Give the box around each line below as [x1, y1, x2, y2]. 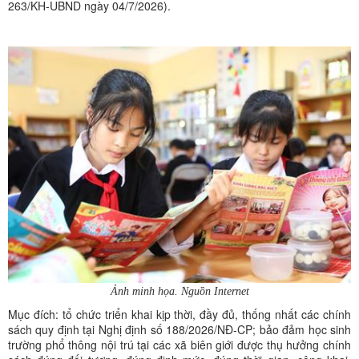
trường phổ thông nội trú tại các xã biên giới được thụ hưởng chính [8, 337, 351, 353]
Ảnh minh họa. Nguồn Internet [110, 285, 249, 298]
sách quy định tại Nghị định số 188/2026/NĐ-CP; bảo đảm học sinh [8, 321, 351, 338]
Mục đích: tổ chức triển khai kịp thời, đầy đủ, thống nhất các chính [8, 306, 351, 323]
